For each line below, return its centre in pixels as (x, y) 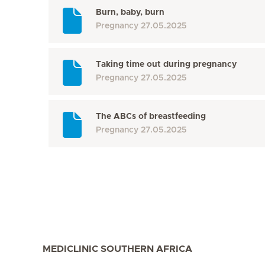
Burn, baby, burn (130, 12)
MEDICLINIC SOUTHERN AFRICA (117, 249)
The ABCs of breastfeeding (151, 117)
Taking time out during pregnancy (166, 64)
